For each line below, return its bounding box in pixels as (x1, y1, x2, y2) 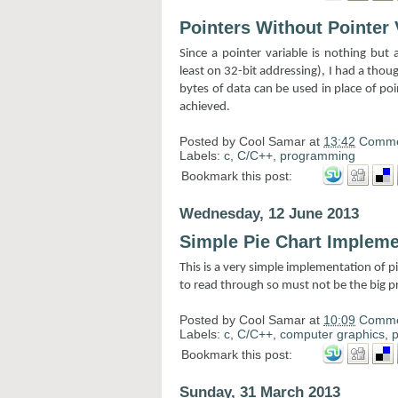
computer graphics (280, 326, 385, 341)
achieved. (179, 99, 230, 114)
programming (280, 147, 355, 163)
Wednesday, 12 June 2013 (179, 204, 359, 222)
